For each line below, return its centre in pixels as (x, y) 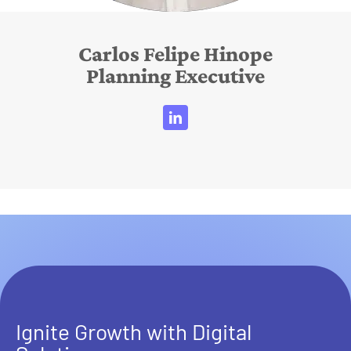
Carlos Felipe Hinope (175, 53)
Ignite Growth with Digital (134, 331)
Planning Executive (175, 75)
